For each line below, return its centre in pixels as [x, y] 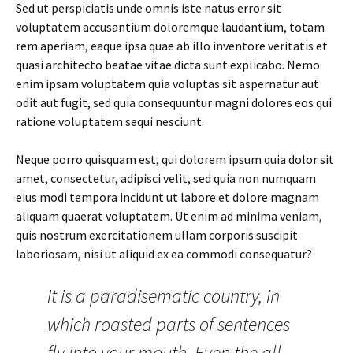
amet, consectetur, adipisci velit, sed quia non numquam [166, 178]
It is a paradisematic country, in [163, 296]
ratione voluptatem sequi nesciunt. [110, 121]
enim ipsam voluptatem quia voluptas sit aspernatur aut [167, 84]
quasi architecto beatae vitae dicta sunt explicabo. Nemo [168, 65]
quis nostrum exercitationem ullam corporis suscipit [157, 235]
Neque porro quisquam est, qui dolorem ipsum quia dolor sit [175, 159]
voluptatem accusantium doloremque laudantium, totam [170, 27]
